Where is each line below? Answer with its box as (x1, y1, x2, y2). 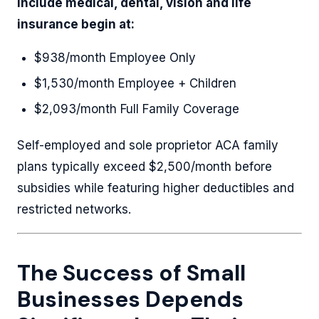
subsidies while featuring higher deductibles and (17, 181, 294, 195)
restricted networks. (17, 202, 131, 216)
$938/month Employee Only (34, 51, 196, 65)
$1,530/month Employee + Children (34, 76, 236, 90)
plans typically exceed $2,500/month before (17, 159, 272, 174)
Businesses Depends (17, 285, 244, 314)
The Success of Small (17, 258, 246, 288)
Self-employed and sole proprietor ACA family (17, 138, 278, 152)
